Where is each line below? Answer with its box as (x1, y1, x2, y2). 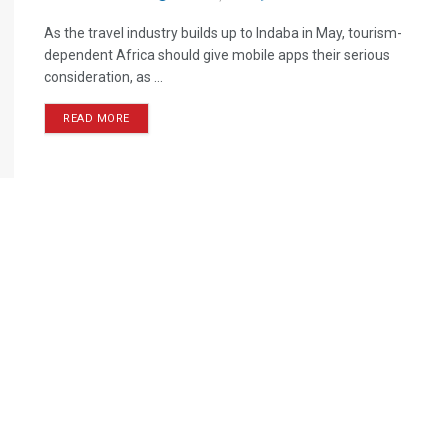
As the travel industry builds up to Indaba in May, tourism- (44, 25, 402, 41)
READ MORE (63, 112, 130, 125)
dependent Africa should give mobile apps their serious (44, 47, 390, 63)
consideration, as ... (44, 69, 163, 85)
